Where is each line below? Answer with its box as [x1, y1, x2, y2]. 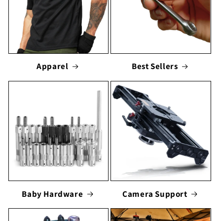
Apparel [37, 61, 69, 72]
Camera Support [122, 188, 187, 199]
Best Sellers [132, 61, 178, 72]
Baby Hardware [22, 188, 83, 199]
